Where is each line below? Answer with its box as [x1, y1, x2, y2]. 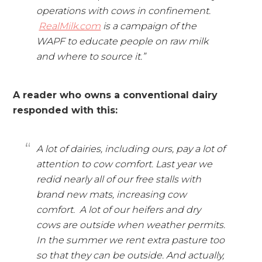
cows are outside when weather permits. [36, 219, 226, 230]
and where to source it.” [36, 50, 146, 62]
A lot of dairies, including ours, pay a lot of [36, 143, 226, 154]
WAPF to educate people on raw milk [36, 35, 209, 47]
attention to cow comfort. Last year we [36, 158, 213, 170]
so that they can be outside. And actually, [36, 249, 225, 261]
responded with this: [13, 104, 118, 116]
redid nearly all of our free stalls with [36, 173, 202, 185]
